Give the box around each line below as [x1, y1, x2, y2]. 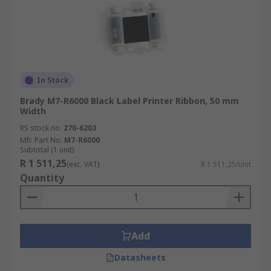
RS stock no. [20, 123, 62, 133]
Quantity [20, 171, 64, 184]
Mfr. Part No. [20, 135, 62, 145]
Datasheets [114, 252, 166, 263]
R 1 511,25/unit [201, 159, 251, 169]
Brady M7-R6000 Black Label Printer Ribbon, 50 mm [20, 95, 239, 106]
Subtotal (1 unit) [20, 145, 74, 155]
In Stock [37, 75, 69, 85]
